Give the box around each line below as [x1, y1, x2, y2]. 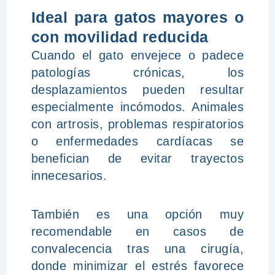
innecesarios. [31, 169, 107, 182]
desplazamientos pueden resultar [31, 83, 244, 96]
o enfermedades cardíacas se [31, 134, 244, 148]
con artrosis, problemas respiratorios [31, 117, 244, 131]
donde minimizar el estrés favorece [31, 259, 244, 273]
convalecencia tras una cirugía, [31, 242, 244, 255]
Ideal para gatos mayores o [31, 9, 244, 26]
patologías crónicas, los [31, 66, 244, 79]
